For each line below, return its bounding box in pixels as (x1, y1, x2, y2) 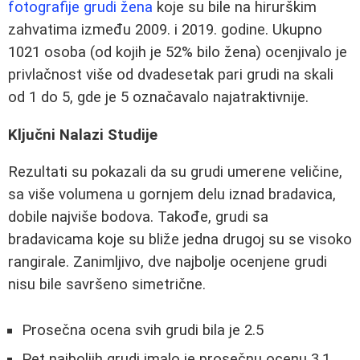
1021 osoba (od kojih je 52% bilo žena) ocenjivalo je (8, 43, 347, 61)
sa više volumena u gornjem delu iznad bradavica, (8, 186, 336, 204)
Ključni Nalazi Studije (8, 125, 157, 144)
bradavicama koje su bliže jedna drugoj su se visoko (8, 231, 352, 249)
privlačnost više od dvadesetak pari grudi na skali (8, 66, 333, 84)
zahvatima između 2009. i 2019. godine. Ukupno (8, 21, 322, 39)
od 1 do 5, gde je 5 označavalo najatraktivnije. (8, 88, 309, 106)
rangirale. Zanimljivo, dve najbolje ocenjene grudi (8, 253, 327, 272)
